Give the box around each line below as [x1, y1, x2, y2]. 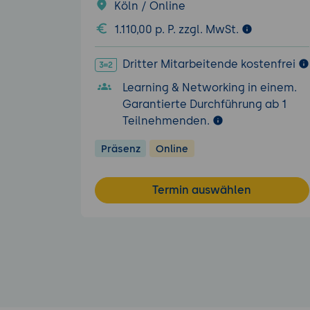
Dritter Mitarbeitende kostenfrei [122, 57, 295, 71]
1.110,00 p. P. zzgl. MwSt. [114, 22, 241, 36]
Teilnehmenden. [122, 113, 212, 127]
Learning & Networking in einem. [122, 80, 297, 94]
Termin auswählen [152, 183, 252, 197]
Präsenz [100, 142, 140, 155]
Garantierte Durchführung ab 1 [122, 97, 286, 111]
